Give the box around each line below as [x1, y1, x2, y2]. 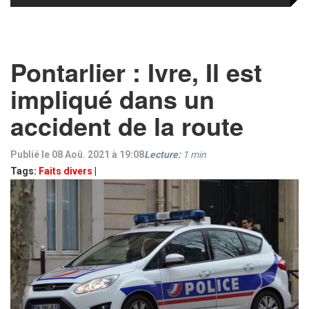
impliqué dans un [10, 81, 215, 117]
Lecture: [144, 149, 181, 160]
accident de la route [10, 108, 243, 143]
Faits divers [39, 166, 92, 177]
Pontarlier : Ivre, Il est [10, 54, 262, 90]
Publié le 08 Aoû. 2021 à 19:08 [10, 149, 144, 160]
